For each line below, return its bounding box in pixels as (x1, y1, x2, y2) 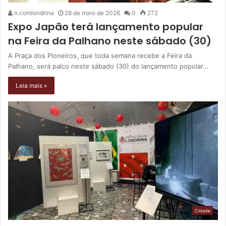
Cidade (195, 207, 210, 213)
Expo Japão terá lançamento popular (8, 19, 203, 34)
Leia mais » (16, 81, 47, 89)
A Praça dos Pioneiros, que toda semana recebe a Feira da (8, 51, 192, 60)
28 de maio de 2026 (65, 9, 120, 17)
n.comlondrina (13, 9, 54, 17)
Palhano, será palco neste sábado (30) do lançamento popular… (8, 62, 208, 70)
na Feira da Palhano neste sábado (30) (8, 33, 211, 48)
